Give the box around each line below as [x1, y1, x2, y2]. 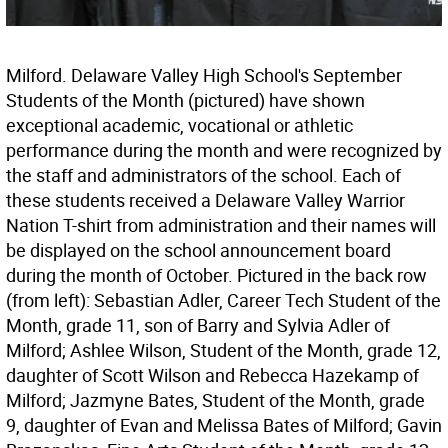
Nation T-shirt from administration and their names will [6, 213, 436, 238]
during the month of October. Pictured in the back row [6, 263, 427, 288]
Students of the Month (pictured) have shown [6, 88, 365, 113]
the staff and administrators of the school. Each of [6, 163, 401, 188]
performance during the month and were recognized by [6, 138, 442, 163]
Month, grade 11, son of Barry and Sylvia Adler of [6, 313, 390, 338]
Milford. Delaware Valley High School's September [6, 63, 402, 88]
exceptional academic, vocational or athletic [6, 113, 353, 138]
